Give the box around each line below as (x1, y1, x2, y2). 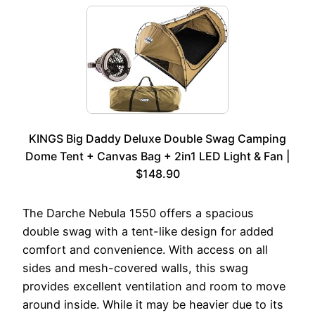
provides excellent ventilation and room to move (22, 279, 285, 294)
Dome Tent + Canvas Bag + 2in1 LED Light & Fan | (25, 149, 290, 164)
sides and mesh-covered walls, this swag (22, 261, 248, 276)
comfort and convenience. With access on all (22, 243, 268, 257)
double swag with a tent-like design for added (22, 224, 274, 239)
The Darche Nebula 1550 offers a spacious (22, 206, 254, 221)
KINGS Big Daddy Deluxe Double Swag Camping (29, 131, 286, 146)
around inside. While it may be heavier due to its (22, 297, 283, 312)
